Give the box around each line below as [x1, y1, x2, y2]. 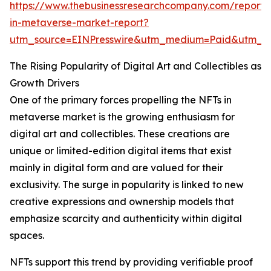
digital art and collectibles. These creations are [10, 128, 230, 140]
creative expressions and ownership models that [10, 195, 234, 208]
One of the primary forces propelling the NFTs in [10, 94, 232, 106]
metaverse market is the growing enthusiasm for [10, 111, 235, 123]
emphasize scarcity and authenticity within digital [10, 212, 242, 225]
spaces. [10, 229, 44, 242]
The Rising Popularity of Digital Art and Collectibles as [10, 60, 261, 73]
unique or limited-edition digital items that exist [10, 145, 232, 157]
